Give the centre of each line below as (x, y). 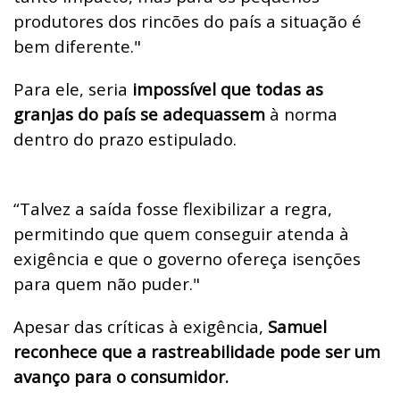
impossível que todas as (225, 89)
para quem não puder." (107, 284)
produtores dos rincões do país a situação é (187, 21)
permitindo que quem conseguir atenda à (181, 234)
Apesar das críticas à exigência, (141, 327)
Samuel (297, 327)
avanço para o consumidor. (121, 377)
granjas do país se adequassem (139, 114)
